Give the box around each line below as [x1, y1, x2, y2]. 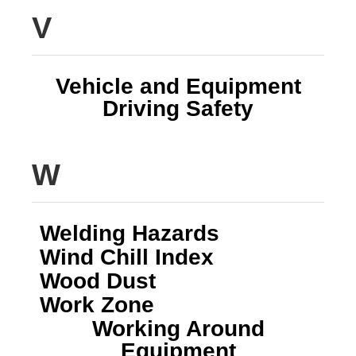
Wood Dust [40, 268, 156, 293]
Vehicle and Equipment [55, 73, 301, 99]
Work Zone [40, 292, 154, 317]
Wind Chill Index [40, 244, 214, 269]
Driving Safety [103, 95, 253, 121]
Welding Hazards [40, 220, 219, 246]
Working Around [91, 315, 265, 341]
